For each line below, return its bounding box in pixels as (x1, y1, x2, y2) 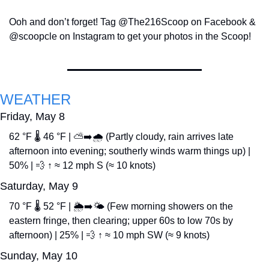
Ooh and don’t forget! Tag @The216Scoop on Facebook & (9, 16, 256, 27)
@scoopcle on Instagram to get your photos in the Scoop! (9, 31, 251, 41)
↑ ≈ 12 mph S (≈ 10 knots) (45, 160, 156, 171)
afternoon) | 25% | (9, 229, 86, 240)
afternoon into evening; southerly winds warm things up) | (9, 145, 250, 156)
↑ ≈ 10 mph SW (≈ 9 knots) (95, 229, 210, 240)
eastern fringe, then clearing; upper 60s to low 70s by (9, 215, 233, 226)
